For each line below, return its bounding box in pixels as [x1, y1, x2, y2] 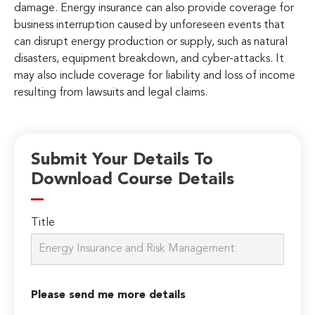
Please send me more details [31, 290, 186, 302]
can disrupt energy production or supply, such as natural [14, 36, 288, 48]
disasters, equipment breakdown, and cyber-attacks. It [14, 53, 284, 65]
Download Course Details [31, 172, 235, 189]
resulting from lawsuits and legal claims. [14, 86, 207, 98]
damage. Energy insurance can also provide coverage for [14, 2, 294, 14]
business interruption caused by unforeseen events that [14, 19, 285, 31]
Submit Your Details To [31, 152, 214, 169]
